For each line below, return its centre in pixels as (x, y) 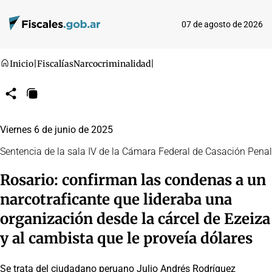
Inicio (22, 64)
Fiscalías (55, 64)
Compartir (27, 97)
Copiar (42, 97)
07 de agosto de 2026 (222, 24)
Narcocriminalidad (112, 64)
